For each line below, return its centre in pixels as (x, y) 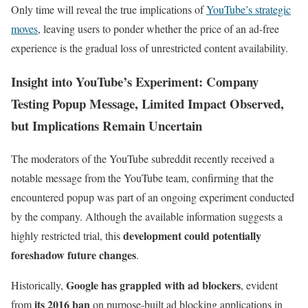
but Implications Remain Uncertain (107, 125)
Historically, (38, 285)
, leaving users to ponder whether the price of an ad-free (158, 28)
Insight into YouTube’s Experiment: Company (135, 81)
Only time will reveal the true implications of (109, 9)
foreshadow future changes (74, 255)
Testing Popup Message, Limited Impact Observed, (147, 103)
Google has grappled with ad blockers (153, 285)
